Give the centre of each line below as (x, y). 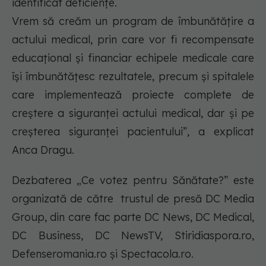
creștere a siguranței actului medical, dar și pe (133, 113)
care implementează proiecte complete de (133, 95)
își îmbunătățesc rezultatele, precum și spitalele (133, 77)
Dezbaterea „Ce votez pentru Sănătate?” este (133, 180)
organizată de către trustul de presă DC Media (133, 199)
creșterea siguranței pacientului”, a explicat (133, 132)
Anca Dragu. (43, 150)
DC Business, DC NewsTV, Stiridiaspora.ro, (133, 236)
